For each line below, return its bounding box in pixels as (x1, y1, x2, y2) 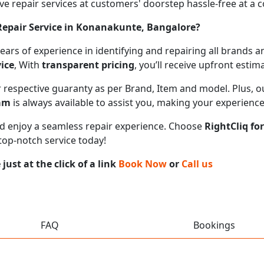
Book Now (118, 157, 167, 170)
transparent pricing (42, 58, 134, 71)
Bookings (193, 218, 235, 232)
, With (14, 58, 42, 71)
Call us (181, 157, 213, 170)
